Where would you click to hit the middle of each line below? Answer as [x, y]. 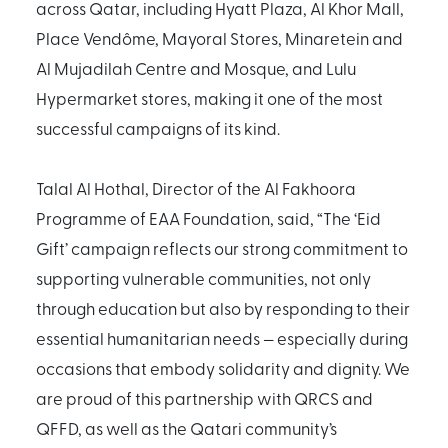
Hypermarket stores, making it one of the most [209, 97]
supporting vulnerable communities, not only [203, 277]
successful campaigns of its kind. [158, 127]
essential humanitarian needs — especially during [222, 337]
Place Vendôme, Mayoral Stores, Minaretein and [219, 37]
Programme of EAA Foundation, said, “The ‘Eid [208, 217]
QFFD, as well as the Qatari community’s [186, 427]
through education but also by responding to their [223, 307]
